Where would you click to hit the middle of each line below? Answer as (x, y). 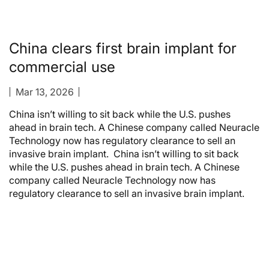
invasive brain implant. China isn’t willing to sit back (124, 154)
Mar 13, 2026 (44, 92)
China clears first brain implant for (123, 49)
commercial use (62, 67)
